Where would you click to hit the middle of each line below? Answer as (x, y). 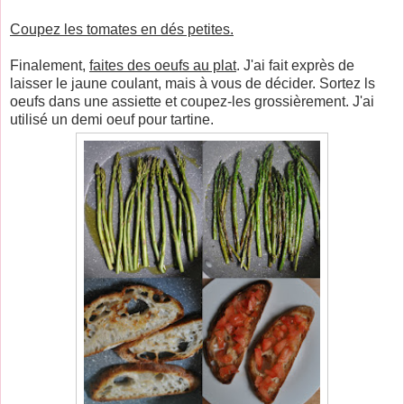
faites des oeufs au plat (163, 65)
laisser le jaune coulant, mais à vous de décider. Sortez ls (193, 83)
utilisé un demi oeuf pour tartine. (112, 119)
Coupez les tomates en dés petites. (122, 29)
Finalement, (50, 65)
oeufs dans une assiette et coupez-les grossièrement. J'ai (192, 101)
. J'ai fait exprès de (295, 65)
